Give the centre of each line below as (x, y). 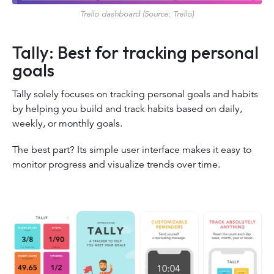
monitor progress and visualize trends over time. (117, 164)
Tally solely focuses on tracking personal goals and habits (135, 94)
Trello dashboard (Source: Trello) (137, 13)
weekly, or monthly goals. (68, 123)
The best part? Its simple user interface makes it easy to (132, 150)
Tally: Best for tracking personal (135, 52)
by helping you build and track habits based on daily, (127, 109)
